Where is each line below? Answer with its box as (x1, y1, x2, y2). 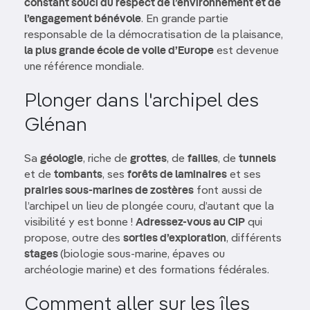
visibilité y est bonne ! (24, 217, 136, 228)
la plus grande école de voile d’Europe (24, 46, 214, 57)
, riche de (83, 154, 130, 165)
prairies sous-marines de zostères (24, 185, 194, 197)
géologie (40, 154, 83, 165)
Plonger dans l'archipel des (24, 91, 259, 111)
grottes (130, 154, 167, 165)
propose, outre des (24, 233, 123, 244)
